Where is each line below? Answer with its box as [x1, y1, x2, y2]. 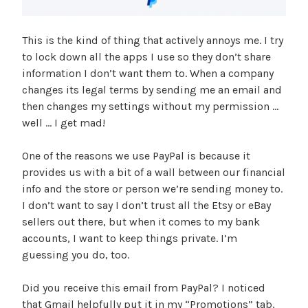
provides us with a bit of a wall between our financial [22, 166, 285, 179]
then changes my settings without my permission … [22, 100, 278, 113]
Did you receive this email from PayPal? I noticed [22, 281, 265, 295]
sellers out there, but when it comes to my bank [22, 215, 260, 229]
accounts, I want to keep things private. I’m [22, 232, 237, 245]
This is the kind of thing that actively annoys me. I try [22, 34, 283, 47]
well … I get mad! [22, 116, 105, 130]
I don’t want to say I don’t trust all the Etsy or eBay [22, 199, 271, 212]
